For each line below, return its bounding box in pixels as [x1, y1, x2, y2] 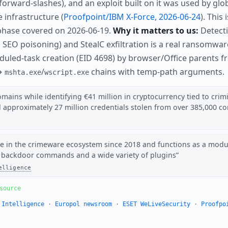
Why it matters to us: [113, 25, 198, 37]
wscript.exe [44, 68, 89, 77]
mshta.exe [5, 68, 41, 77]
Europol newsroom [54, 201, 112, 208]
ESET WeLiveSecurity [122, 201, 190, 208]
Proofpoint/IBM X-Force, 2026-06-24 [64, 11, 201, 23]
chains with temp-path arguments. [89, 66, 224, 78]
